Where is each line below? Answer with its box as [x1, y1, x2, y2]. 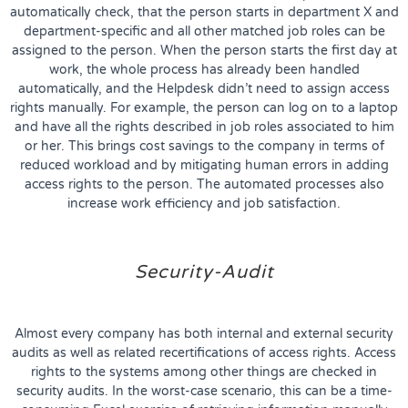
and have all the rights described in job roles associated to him [14, 118, 394, 135]
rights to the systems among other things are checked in [31, 363, 377, 380]
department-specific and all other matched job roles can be [23, 23, 385, 39]
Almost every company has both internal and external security [15, 325, 393, 342]
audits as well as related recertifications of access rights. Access [12, 344, 396, 361]
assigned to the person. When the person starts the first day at [11, 42, 397, 58]
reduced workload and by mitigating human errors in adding [19, 157, 389, 173]
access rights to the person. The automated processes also [24, 176, 384, 192]
